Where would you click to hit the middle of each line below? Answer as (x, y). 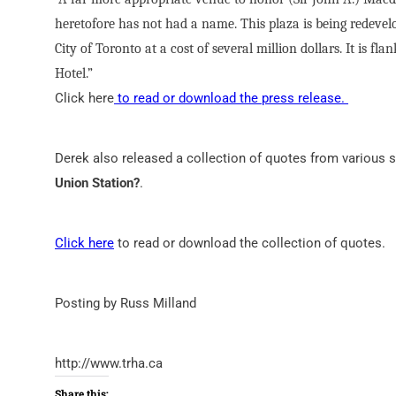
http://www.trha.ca (109, 364)
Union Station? (97, 183)
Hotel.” (74, 74)
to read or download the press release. (231, 99)
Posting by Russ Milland (126, 304)
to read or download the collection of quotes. (250, 244)
